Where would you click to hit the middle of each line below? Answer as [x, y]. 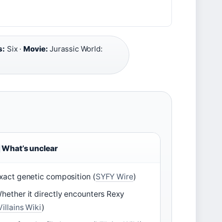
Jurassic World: [75, 49]
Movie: [36, 49]
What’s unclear [30, 148]
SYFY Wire [114, 177]
